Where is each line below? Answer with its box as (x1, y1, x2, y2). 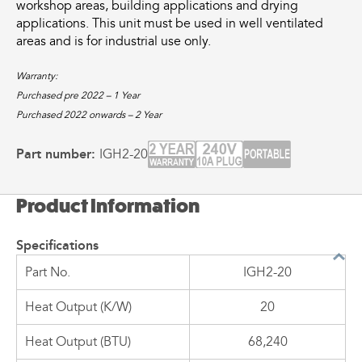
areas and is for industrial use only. (16, 32, 211, 49)
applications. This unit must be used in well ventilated (16, 15, 323, 32)
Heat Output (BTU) (25, 333, 131, 350)
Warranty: (16, 69, 57, 82)
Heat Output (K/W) (25, 298, 132, 315)
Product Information (16, 194, 200, 217)
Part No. (25, 263, 70, 280)
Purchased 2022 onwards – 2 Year (16, 108, 162, 121)
